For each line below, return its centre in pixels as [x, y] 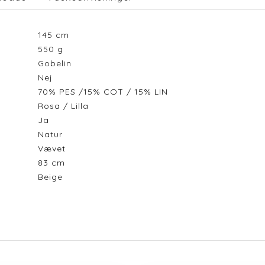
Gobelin [57, 63]
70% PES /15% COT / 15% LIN [106, 92]
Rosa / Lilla [66, 106]
